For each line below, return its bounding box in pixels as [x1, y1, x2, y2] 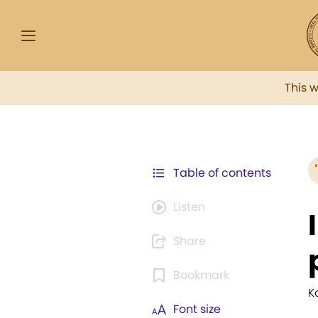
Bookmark [173, 267, 229, 283]
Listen [173, 199, 205, 215]
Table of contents [173, 165, 271, 181]
